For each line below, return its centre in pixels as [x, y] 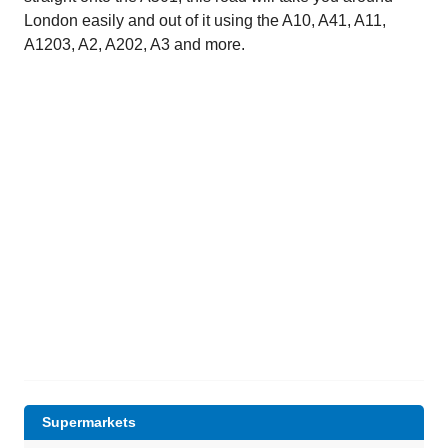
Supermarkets [88, 422]
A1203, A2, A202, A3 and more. [134, 44]
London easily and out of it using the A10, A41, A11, [205, 20]
